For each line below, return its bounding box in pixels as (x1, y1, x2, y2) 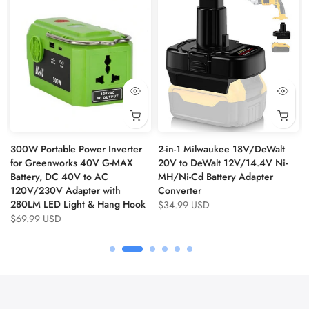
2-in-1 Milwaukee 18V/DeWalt (158, 142, 285, 157)
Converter (158, 183, 201, 198)
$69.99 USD (10, 212, 61, 226)
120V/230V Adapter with (10, 183, 121, 198)
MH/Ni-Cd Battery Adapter (158, 170, 273, 184)
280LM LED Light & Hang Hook (10, 197, 146, 212)
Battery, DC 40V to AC (10, 170, 108, 184)
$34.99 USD (158, 198, 210, 212)
